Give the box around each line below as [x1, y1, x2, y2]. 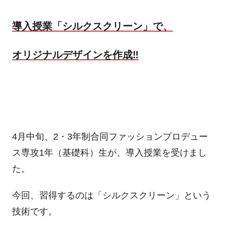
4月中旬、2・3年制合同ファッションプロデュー [12, 131, 208, 142]
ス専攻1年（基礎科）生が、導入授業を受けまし [12, 147, 207, 158]
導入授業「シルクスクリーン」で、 [12, 20, 173, 32]
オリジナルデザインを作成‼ [12, 49, 139, 61]
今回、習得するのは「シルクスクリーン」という [12, 190, 211, 201]
